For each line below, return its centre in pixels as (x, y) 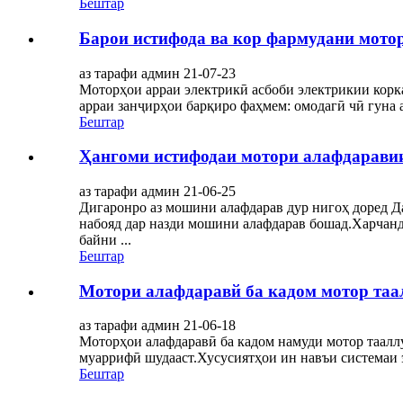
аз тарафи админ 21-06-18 (157, 326)
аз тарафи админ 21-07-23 (157, 73)
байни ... (105, 240)
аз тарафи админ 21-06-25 (157, 191)
